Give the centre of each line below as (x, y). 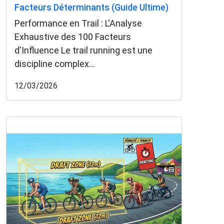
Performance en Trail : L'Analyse (78, 23)
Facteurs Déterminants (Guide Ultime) (91, 7)
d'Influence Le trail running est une (83, 50)
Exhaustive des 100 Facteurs (73, 36)
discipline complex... (55, 63)
